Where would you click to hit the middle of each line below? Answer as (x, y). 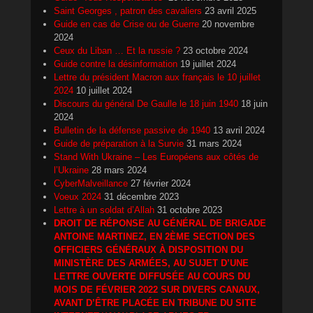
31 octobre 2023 (190, 210)
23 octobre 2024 (216, 50)
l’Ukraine (71, 170)
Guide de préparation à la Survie (119, 143)
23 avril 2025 (231, 10)
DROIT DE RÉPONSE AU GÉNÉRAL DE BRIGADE (160, 223)
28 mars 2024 (119, 170)
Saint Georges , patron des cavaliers (128, 10)
